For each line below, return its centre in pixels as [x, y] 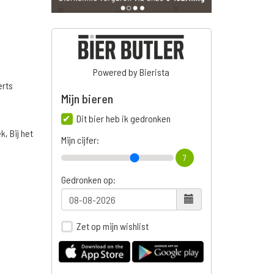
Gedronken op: [88, 180]
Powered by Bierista [131, 72]
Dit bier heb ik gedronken [123, 119]
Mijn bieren [87, 99]
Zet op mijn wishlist [112, 226]
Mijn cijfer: [80, 140]
